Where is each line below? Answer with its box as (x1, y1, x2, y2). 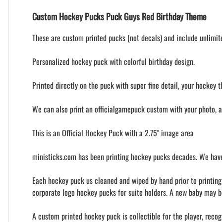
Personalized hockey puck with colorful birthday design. (32, 55, 195, 68)
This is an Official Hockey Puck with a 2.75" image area (32, 127, 194, 139)
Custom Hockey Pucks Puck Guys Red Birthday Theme (32, 10, 207, 23)
